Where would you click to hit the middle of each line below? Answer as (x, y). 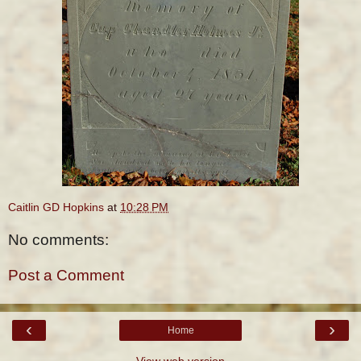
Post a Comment (66, 276)
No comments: (58, 240)
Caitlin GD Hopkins (56, 207)
